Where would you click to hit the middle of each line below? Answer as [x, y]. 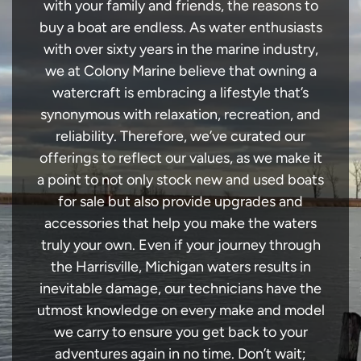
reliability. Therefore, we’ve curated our [180, 136]
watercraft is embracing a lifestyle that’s [180, 92]
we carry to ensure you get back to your [180, 332]
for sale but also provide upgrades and [180, 201]
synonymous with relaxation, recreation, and [180, 114]
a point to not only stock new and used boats [180, 179]
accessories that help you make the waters [180, 223]
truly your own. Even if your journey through [180, 245]
